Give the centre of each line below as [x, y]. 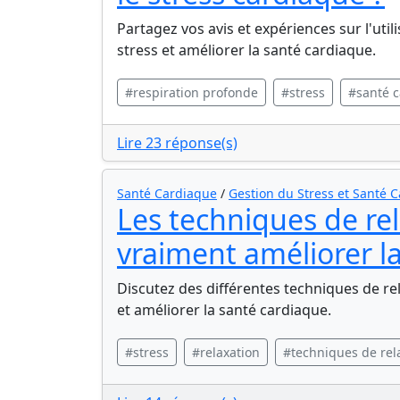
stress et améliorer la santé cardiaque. [246, 50]
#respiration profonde [192, 92]
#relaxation [226, 352]
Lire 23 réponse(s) [177, 143]
